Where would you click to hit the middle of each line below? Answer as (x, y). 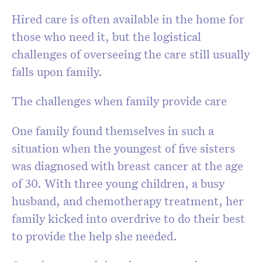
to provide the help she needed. (94, 236)
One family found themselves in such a (113, 131)
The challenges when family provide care (121, 101)
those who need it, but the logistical (106, 37)
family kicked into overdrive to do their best (128, 218)
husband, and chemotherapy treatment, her (128, 201)
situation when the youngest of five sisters (123, 148)
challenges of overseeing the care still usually (131, 54)
